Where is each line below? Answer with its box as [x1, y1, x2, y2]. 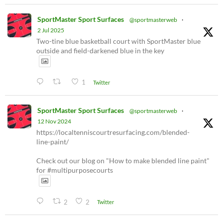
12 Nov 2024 [37, 117, 71, 125]
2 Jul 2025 [37, 26, 64, 34]
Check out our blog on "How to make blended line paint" [36, 156, 210, 165]
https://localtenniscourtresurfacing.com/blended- [36, 128, 190, 137]
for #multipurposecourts [36, 166, 113, 175]
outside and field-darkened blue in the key [36, 46, 164, 55]
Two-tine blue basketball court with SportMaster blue [36, 36, 201, 45]
